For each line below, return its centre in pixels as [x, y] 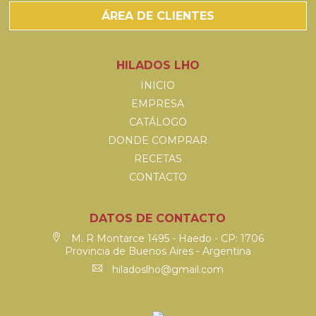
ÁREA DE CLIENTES [158, 16]
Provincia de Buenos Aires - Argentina [158, 251]
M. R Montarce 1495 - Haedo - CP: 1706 [166, 238]
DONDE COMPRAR [158, 140]
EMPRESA [158, 104]
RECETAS [158, 159]
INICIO [158, 85]
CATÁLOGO [158, 122]
